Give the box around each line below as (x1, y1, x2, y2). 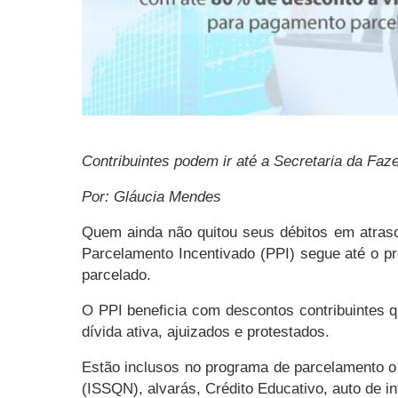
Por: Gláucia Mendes (82, 188, 221, 206)
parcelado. (82, 267, 151, 284)
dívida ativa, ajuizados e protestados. (82, 323, 330, 341)
